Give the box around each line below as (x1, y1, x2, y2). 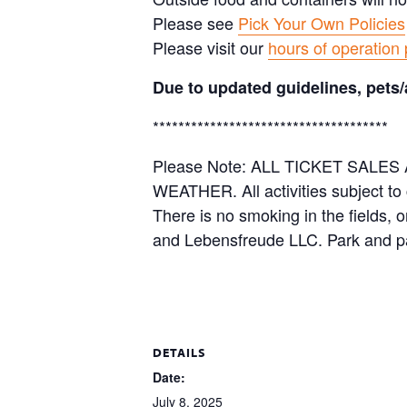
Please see (153, 11, 238, 35)
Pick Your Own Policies (238, 11, 405, 35)
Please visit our (153, 35, 268, 59)
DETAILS (153, 344, 206, 361)
